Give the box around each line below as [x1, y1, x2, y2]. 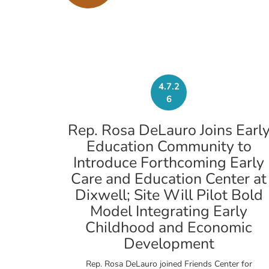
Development [123, 234, 214, 255]
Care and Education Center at [71, 169, 267, 190]
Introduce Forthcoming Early [73, 153, 264, 174]
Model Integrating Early [90, 201, 247, 222]
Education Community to [86, 136, 252, 157]
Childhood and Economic [85, 217, 252, 238]
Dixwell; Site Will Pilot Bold [74, 185, 263, 206]
